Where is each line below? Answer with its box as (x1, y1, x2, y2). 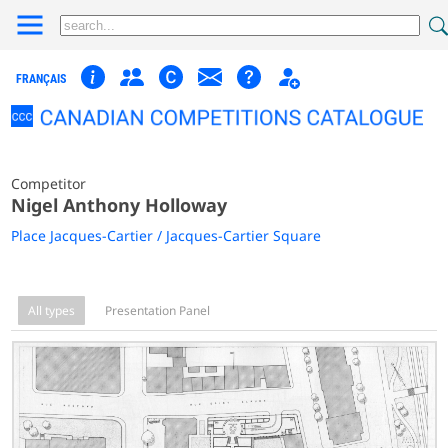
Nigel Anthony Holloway (11, 192, 228, 217)
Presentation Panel (105, 301, 211, 319)
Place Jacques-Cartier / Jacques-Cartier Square (11, 225, 322, 245)
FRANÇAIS (16, 72, 67, 86)
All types (28, 301, 76, 319)
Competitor (11, 173, 87, 193)
